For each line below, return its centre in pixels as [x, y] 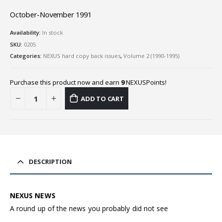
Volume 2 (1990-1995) [151, 56]
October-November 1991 [51, 15]
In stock [53, 32]
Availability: [26, 32]
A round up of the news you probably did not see [89, 208]
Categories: [27, 56]
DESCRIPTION [50, 161]
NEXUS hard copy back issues [82, 56]
